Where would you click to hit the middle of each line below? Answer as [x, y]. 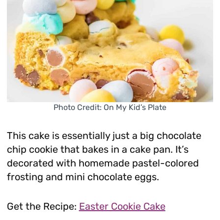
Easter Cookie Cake [122, 206]
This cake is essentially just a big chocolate [104, 136]
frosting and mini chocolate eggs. [83, 177]
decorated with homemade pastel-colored [103, 163]
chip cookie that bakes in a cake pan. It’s [97, 150]
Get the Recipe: [43, 206]
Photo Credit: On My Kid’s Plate [110, 108]
